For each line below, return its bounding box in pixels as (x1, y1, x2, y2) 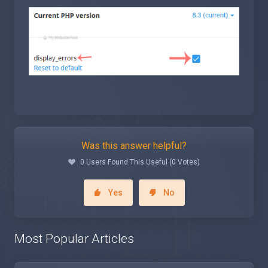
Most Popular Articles (14, 231, 134, 246)
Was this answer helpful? (81, 139, 187, 151)
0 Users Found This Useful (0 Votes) (80, 157, 200, 166)
